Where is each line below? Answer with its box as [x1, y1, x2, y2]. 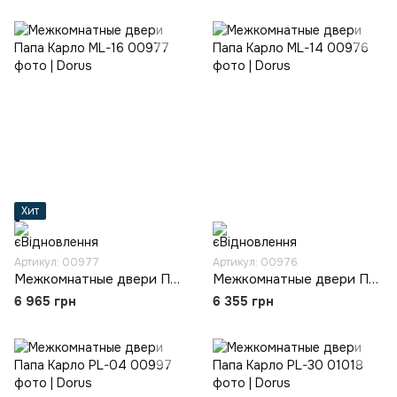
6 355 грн [213, 293, 274, 309]
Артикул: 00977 [14, 255, 99, 269]
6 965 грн [14, 293, 76, 309]
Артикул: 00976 [213, 255, 298, 269]
